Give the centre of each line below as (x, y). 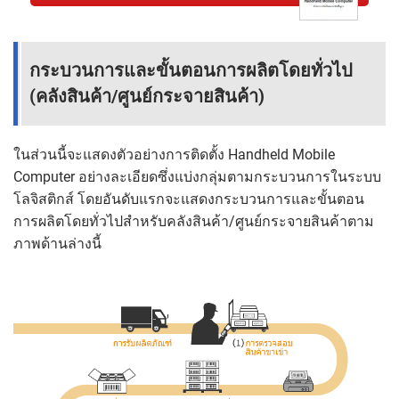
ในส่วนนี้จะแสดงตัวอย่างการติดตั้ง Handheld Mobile (174, 155)
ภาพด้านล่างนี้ (57, 244)
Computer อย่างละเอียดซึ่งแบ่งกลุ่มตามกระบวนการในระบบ (197, 177)
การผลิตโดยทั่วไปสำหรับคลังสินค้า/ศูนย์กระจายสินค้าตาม (194, 222)
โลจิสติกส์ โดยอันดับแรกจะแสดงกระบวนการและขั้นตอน (189, 199)
